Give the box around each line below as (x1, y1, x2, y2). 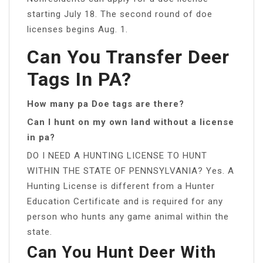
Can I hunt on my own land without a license (27, 116, 234, 127)
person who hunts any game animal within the (27, 211, 229, 222)
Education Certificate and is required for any (27, 195, 223, 207)
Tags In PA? (27, 68, 131, 90)
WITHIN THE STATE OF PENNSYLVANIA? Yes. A (27, 165, 234, 176)
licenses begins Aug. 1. (27, 23, 128, 35)
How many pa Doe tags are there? (27, 98, 184, 109)
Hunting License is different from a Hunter (27, 180, 215, 191)
